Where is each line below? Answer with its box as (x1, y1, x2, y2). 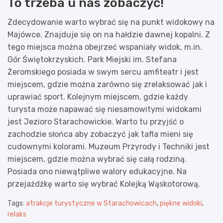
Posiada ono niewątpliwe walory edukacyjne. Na (7, 166, 187, 176)
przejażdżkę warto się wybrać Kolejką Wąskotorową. (7, 179, 200, 189)
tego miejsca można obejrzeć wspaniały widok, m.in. (7, 42, 202, 52)
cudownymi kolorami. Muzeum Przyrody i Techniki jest (7, 141, 210, 151)
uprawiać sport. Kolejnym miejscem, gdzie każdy (7, 92, 188, 102)
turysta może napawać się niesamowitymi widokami (7, 104, 202, 114)
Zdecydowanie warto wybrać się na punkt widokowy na (7, 17, 215, 27)
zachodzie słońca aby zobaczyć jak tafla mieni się (7, 129, 193, 139)
